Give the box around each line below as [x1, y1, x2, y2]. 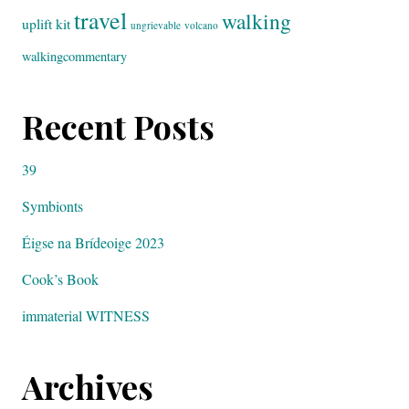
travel [74, 5, 127, 36]
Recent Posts [22, 104, 215, 148]
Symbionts [22, 196, 83, 215]
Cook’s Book [22, 269, 99, 288]
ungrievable [131, 18, 181, 32]
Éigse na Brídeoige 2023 [22, 233, 164, 252]
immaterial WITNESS [22, 306, 150, 325]
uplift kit [22, 14, 70, 33]
